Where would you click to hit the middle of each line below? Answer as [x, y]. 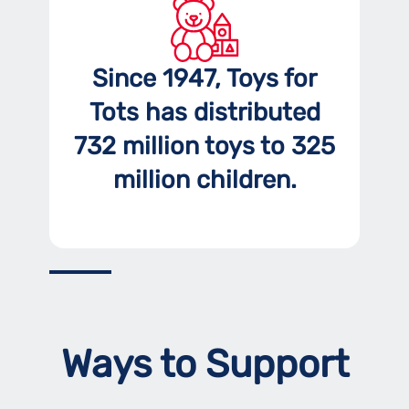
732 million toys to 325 [204, 146]
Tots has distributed [204, 112]
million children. [204, 179]
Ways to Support [204, 364]
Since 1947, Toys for [204, 78]
